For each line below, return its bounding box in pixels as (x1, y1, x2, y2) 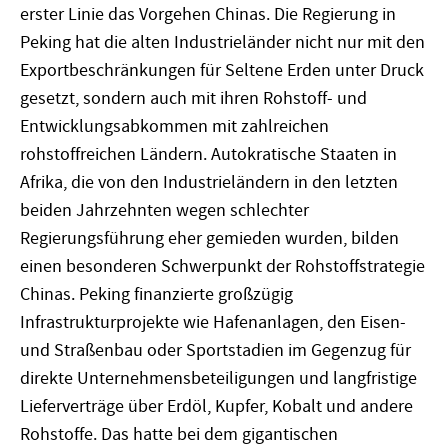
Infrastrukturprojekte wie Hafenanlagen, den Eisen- (20, 310, 406, 334)
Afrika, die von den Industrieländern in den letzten (20, 170, 398, 194)
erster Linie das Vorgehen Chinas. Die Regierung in (20, 2, 396, 26)
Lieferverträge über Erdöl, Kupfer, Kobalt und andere (20, 394, 413, 418)
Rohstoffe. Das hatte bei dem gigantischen (20, 422, 338, 446)
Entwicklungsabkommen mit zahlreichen (20, 114, 329, 138)
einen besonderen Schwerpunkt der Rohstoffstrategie (20, 254, 425, 278)
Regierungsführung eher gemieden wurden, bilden (20, 226, 399, 250)
